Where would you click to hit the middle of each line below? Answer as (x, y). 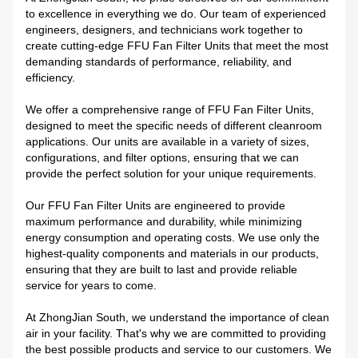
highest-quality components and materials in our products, (172, 254)
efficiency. (50, 78)
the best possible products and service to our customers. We (179, 350)
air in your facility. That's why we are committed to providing (176, 334)
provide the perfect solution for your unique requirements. (171, 174)
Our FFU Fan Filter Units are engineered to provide (155, 206)
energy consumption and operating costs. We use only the (173, 238)
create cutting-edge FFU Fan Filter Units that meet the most (177, 46)
